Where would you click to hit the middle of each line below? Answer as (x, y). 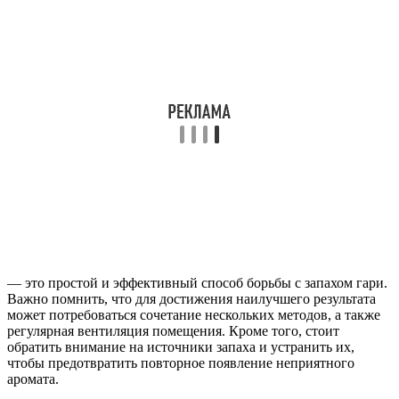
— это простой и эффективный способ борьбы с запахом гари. (197, 282)
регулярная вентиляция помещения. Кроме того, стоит (173, 330)
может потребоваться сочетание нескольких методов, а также (194, 314)
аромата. (33, 379)
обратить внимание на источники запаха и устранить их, (181, 346)
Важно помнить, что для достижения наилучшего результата (191, 298)
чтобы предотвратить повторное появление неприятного (181, 362)
